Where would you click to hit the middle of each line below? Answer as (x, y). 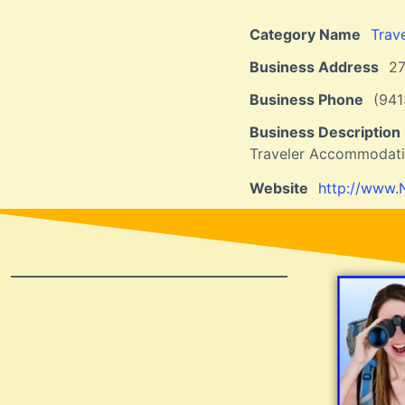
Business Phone (306, 99)
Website (279, 188)
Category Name (305, 34)
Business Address (314, 66)
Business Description (325, 132)
